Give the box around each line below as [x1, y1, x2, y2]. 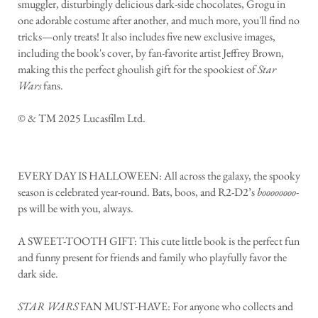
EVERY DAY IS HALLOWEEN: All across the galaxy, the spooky [18, 168, 300, 184]
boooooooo [257, 185, 296, 200]
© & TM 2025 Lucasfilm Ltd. [18, 111, 146, 126]
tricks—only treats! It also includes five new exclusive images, [18, 29, 275, 45]
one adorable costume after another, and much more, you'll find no [18, 13, 300, 28]
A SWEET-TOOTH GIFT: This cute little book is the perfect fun [18, 234, 300, 249]
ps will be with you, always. [18, 201, 133, 216]
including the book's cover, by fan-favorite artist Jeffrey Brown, [18, 45, 284, 61]
